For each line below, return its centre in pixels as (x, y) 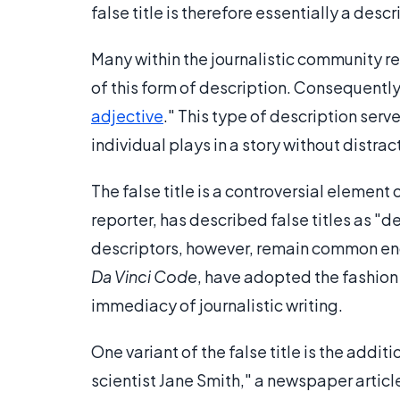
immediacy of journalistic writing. (217, 305)
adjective (127, 116)
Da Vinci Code (144, 277)
